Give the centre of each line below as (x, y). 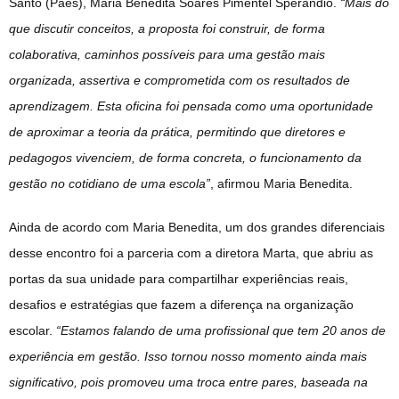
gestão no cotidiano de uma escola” (110, 183)
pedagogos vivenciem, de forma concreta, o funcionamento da (185, 157)
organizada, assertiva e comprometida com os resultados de (179, 80)
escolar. (33, 330)
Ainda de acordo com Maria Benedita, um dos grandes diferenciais (197, 227)
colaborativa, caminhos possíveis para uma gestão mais (167, 54)
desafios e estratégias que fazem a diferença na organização (181, 304)
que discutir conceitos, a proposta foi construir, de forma (167, 28)
